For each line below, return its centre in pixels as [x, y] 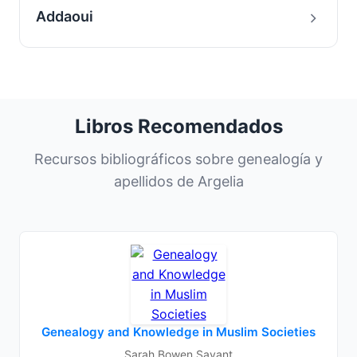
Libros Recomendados [178, 126]
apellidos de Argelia [178, 181]
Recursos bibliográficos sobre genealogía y [178, 159]
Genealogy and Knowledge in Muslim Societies [178, 332]
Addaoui [65, 16]
